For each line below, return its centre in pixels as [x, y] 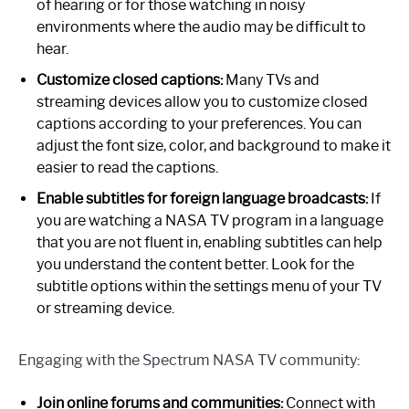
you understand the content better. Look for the [195, 265]
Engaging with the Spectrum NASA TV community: [189, 361]
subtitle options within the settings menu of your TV [209, 287]
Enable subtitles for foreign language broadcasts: [202, 199]
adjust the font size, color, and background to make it [214, 146]
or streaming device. [105, 309]
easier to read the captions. [127, 168]
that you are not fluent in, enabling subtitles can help [210, 243]
